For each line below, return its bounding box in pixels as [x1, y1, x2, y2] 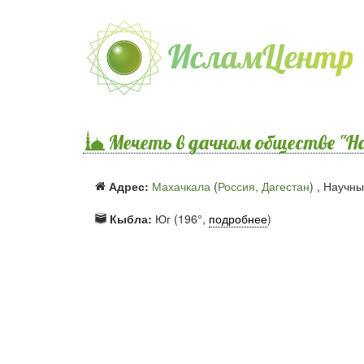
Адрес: [109, 178, 149, 194]
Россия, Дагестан [218, 178, 310, 194]
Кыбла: [110, 210, 152, 227]
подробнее [209, 210, 267, 227]
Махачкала [152, 178, 210, 194]
